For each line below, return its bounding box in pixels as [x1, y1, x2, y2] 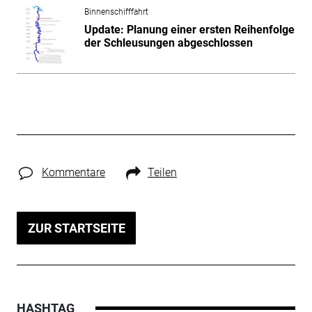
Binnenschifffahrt [84, 6, 148, 17]
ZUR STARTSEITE [27, 220, 125, 235]
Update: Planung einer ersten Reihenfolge [84, 22, 295, 36]
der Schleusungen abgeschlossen [84, 36, 253, 49]
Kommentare [41, 165, 105, 179]
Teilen [147, 165, 177, 179]
